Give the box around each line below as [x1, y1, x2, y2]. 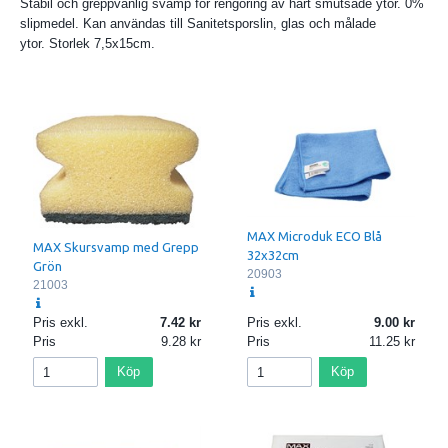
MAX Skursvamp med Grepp [33, 239, 199, 254]
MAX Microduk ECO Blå [247, 228, 382, 243]
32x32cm [247, 247, 299, 262]
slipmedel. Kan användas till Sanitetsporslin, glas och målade [20, 16, 376, 32]
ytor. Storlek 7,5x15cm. [20, 36, 155, 52]
